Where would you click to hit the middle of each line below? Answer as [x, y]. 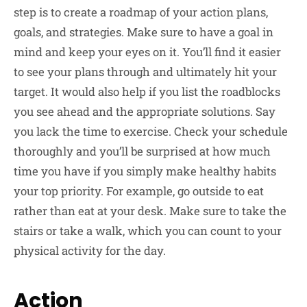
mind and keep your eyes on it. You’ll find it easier [147, 52]
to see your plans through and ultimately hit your [145, 72]
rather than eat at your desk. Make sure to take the [150, 211]
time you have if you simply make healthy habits [145, 171]
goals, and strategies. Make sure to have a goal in [144, 32]
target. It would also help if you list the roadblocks [147, 92]
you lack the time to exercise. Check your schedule [151, 132]
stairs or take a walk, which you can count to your [148, 231]
